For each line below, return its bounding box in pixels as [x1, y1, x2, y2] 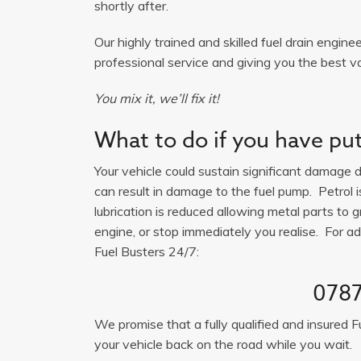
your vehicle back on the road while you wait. [94, 335, 352, 352]
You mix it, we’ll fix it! [94, 89, 219, 106]
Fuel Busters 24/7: [94, 243, 199, 259]
